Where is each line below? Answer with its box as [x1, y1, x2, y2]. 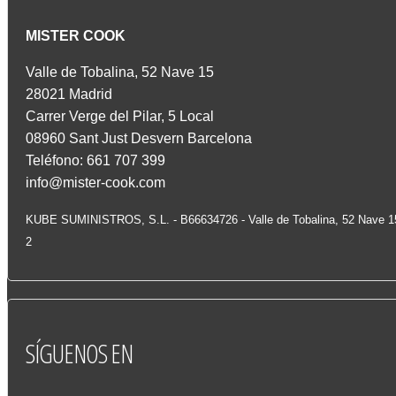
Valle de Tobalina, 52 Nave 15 [26, 65, 214, 80]
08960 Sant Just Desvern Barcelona [26, 131, 252, 147]
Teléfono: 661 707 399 [26, 153, 165, 169]
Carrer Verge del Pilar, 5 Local [26, 109, 217, 125]
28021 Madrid [26, 87, 112, 103]
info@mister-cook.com [26, 175, 165, 191]
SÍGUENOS [26, 336, 107, 371]
